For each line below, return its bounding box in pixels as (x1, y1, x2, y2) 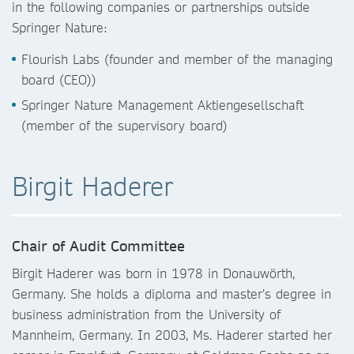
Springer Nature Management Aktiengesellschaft (21, 96, 303, 113)
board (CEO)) (21, 71, 96, 88)
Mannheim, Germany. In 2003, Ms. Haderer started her (12, 326, 332, 343)
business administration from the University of (12, 306, 281, 322)
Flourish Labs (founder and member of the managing (21, 51, 333, 67)
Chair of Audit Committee (12, 237, 185, 255)
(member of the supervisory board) (21, 117, 228, 134)
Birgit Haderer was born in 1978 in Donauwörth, (12, 265, 295, 281)
